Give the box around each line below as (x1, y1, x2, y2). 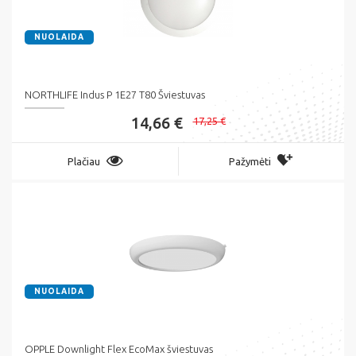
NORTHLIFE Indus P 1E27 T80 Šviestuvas (25, 89, 205, 101)
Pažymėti (229, 156, 271, 168)
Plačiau (67, 156, 100, 168)
